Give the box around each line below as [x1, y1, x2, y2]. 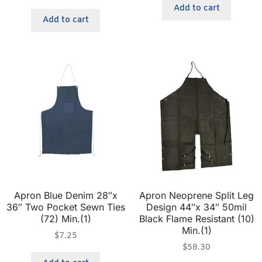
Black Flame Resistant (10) [139, 213, 254, 225]
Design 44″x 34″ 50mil [146, 201, 247, 213]
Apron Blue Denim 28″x [13, 189, 118, 202]
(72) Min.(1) [40, 213, 91, 225]
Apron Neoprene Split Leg [139, 189, 254, 202]
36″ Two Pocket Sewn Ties [6, 201, 125, 213]
